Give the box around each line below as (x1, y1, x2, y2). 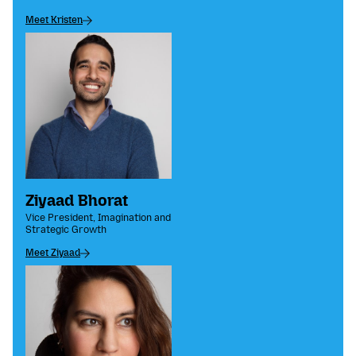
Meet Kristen (25, 14, 83, 26)
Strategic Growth (25, 224, 106, 236)
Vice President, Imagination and (25, 212, 171, 224)
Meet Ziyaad (25, 247, 80, 259)
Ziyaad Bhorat (25, 191, 128, 211)
